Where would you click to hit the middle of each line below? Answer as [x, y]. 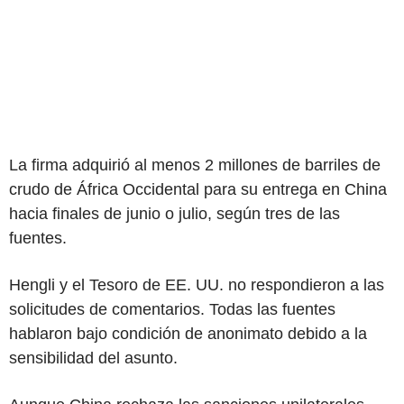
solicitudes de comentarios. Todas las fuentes [172, 309]
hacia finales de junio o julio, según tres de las [174, 213]
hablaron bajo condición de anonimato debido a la [188, 333]
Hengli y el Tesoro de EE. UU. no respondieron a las [197, 285]
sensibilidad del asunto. [93, 358]
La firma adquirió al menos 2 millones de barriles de [195, 165]
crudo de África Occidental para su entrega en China [198, 189]
